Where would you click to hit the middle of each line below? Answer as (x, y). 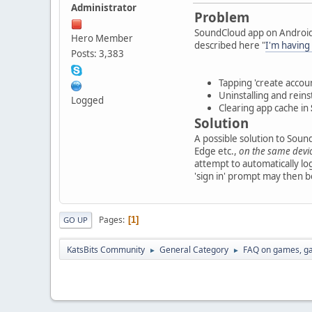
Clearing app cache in (265, 108)
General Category (194, 250)
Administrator (104, 8)
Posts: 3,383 (97, 54)
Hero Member (102, 39)
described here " (230, 46)
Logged (87, 101)
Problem (222, 17)
